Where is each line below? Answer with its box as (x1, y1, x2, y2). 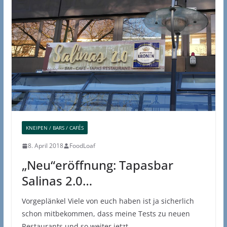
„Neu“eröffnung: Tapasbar (21, 157, 173, 174)
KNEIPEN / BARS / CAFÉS (25, 124, 84, 132)
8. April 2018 (27, 141, 63, 150)
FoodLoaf (69, 141, 95, 150)
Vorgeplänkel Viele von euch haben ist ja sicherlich (21, 196, 194, 206)
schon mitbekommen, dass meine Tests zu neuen (21, 209, 190, 219)
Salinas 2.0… (21, 172, 92, 190)
